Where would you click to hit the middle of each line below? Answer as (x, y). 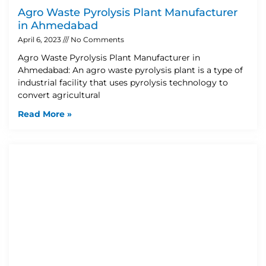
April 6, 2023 (40, 39)
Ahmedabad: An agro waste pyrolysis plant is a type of (130, 70)
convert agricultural (59, 95)
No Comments (96, 39)
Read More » (45, 114)
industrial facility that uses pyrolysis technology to (123, 82)
